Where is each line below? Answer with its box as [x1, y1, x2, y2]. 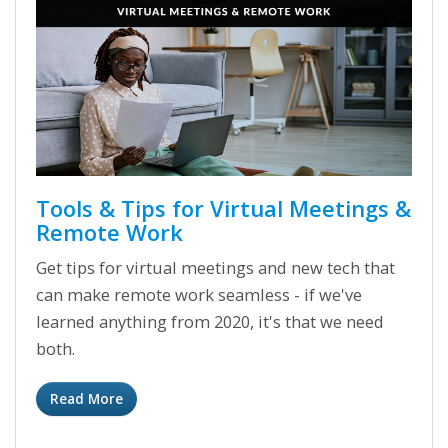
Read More [50, 389, 123, 408]
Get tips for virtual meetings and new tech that [36, 255, 395, 279]
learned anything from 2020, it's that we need [36, 309, 384, 333]
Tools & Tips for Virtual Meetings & [36, 192, 411, 223]
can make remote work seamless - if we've [36, 282, 362, 306]
